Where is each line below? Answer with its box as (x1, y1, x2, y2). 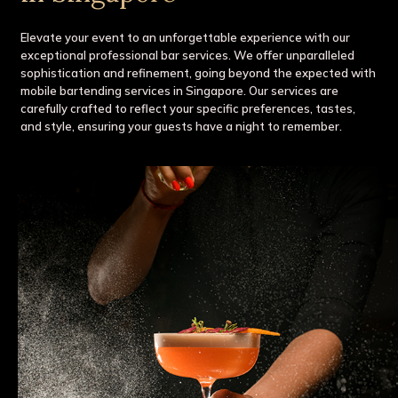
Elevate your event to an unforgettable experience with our (20, 29, 351, 44)
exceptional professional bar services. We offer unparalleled (20, 47, 355, 62)
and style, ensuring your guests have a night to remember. (20, 118, 343, 133)
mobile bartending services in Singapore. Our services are (20, 83, 339, 98)
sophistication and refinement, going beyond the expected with (20, 65, 377, 80)
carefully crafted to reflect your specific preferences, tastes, (20, 100, 356, 115)
